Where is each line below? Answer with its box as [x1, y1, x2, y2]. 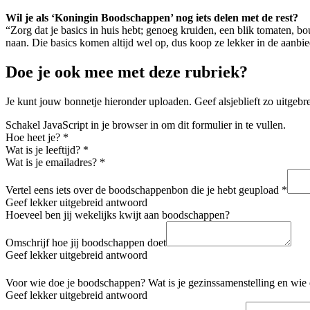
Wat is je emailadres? [6, 156, 100, 168]
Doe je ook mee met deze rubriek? [6, 62, 248, 81]
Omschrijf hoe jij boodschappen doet [6, 236, 166, 248]
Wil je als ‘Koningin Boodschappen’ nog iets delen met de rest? [6, 11, 298, 24]
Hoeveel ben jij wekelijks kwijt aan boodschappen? [6, 208, 230, 221]
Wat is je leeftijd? [6, 143, 83, 156]
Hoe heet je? [6, 131, 63, 143]
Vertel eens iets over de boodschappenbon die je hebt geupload [6, 183, 282, 196]
